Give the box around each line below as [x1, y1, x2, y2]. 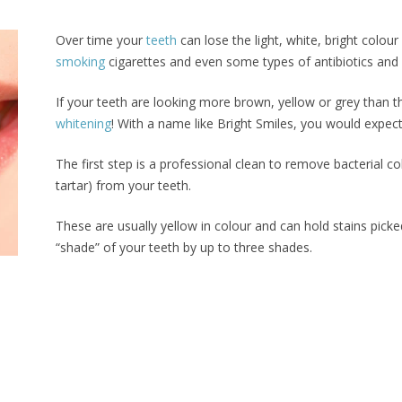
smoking [56, 53, 105, 70]
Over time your [56, 31, 146, 48]
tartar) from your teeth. [56, 177, 191, 194]
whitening [56, 115, 111, 132]
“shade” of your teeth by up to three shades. [56, 239, 312, 256]
